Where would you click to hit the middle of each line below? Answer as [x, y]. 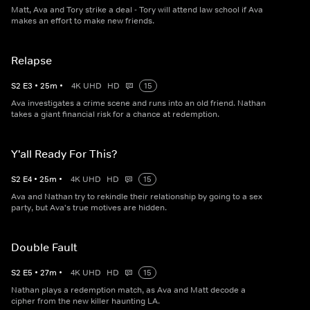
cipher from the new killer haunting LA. [85, 301]
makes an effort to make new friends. [83, 21]
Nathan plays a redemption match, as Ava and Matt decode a [128, 290]
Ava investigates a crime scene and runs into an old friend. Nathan [138, 103]
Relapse [31, 60]
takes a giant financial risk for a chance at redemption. [115, 114]
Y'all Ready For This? [64, 154]
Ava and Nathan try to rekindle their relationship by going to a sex [137, 197]
